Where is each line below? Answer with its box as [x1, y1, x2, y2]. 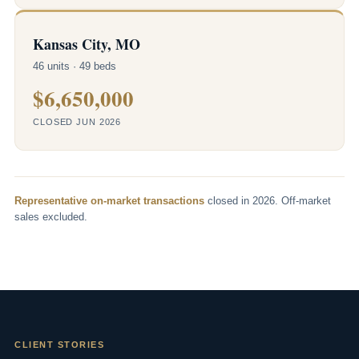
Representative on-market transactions [14, 195, 204, 207]
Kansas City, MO [33, 34, 140, 54]
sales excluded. [14, 211, 87, 223]
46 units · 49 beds [33, 60, 116, 72]
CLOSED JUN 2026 [33, 117, 122, 127]
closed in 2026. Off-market [204, 195, 331, 207]
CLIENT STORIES [14, 339, 105, 349]
